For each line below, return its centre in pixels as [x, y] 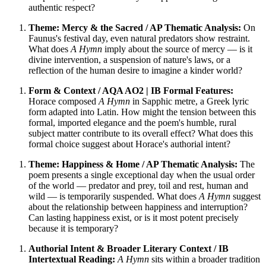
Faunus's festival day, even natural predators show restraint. [139, 39]
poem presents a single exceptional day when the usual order [142, 175]
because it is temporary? [73, 229]
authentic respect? [62, 8]
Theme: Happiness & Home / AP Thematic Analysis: [133, 164]
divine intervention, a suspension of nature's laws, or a [129, 60]
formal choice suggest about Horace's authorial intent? [129, 144]
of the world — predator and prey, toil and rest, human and [138, 186]
